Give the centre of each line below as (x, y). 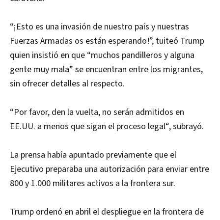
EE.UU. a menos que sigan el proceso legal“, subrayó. (107, 127)
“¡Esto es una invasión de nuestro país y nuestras (99, 27)
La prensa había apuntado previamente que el (93, 155)
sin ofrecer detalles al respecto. (67, 84)
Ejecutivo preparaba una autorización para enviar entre (110, 169)
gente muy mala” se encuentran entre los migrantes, (106, 70)
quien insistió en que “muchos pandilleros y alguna (102, 55)
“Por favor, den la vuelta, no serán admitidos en (97, 112)
